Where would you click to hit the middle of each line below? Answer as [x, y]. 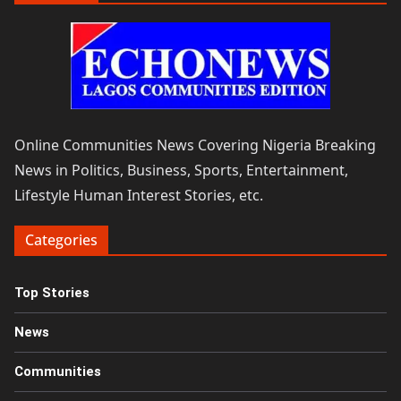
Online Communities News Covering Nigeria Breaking [195, 145]
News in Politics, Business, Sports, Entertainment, [181, 170]
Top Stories [52, 292]
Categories [61, 239]
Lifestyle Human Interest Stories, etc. [139, 195]
